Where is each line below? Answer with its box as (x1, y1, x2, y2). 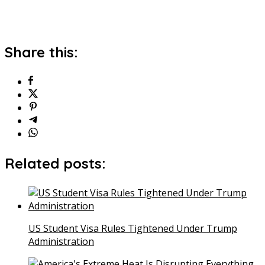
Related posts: (5, 154, 106, 173)
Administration (28, 235, 94, 248)
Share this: (5, 43, 78, 62)
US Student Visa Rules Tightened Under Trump (28, 222, 237, 235)
